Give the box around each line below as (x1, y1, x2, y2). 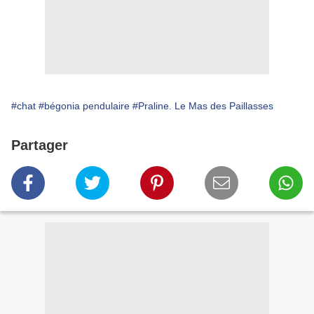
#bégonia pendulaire (39, 100, 130, 112)
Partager (11, 137, 68, 153)
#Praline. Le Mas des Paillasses (132, 100, 273, 112)
